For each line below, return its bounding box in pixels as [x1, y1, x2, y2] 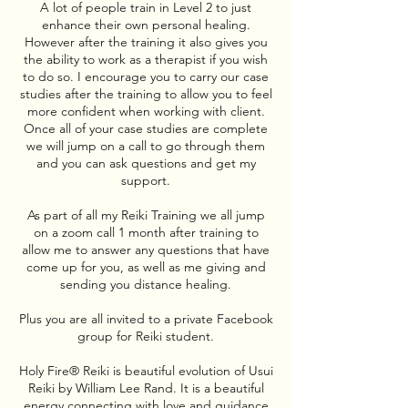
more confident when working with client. [26, 103, 265, 119]
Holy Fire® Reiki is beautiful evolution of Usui [18, 362, 273, 379]
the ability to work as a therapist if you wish [24, 51, 268, 67]
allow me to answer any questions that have [22, 241, 270, 258]
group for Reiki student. [77, 328, 214, 344]
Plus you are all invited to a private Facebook [18, 311, 273, 327]
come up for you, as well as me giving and [25, 259, 266, 275]
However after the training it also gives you [24, 34, 268, 50]
